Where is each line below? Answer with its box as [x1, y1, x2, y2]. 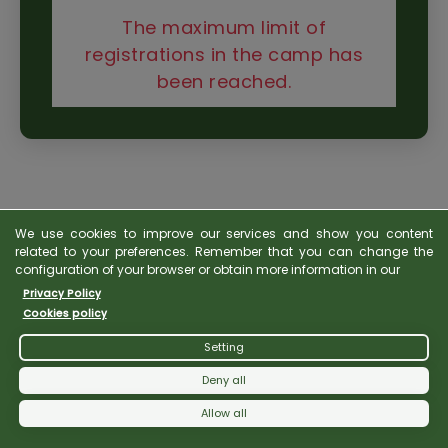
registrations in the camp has [84, 42, 364, 67]
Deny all [202, 372, 246, 388]
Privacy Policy [22, 286, 101, 301]
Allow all [201, 405, 247, 421]
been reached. [156, 69, 292, 94]
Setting [204, 339, 244, 355]
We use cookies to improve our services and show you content [15, 225, 433, 242]
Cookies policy [22, 306, 107, 321]
